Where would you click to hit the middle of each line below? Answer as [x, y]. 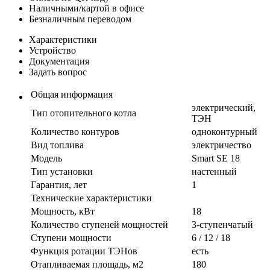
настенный [214, 171]
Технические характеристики [91, 198]
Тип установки [62, 171]
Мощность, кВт [63, 211]
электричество [221, 145]
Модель [46, 158]
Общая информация [72, 94]
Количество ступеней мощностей [99, 224]
